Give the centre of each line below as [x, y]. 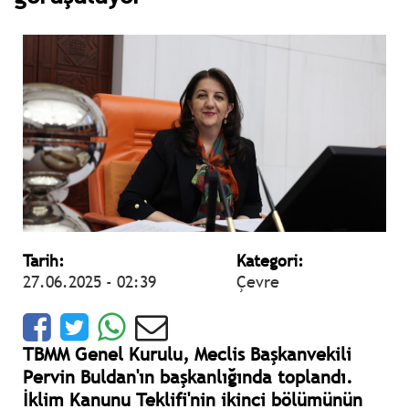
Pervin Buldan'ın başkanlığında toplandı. [188, 378]
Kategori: [270, 261]
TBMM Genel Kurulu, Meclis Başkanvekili [187, 355]
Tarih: [44, 261]
